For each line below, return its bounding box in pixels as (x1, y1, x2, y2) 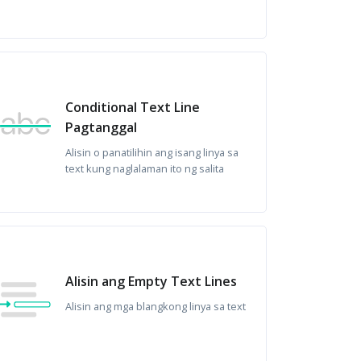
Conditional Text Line (64, 98, 200, 116)
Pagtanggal (64, 118, 137, 136)
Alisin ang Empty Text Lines (64, 272, 237, 290)
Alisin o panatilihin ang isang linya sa (64, 145, 239, 160)
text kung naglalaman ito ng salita (64, 161, 224, 176)
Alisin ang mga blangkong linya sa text (64, 299, 246, 313)
